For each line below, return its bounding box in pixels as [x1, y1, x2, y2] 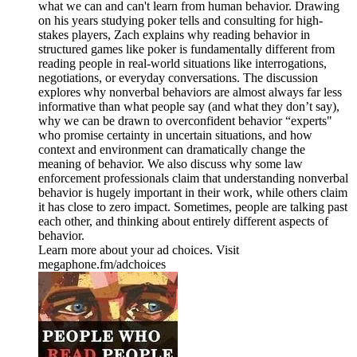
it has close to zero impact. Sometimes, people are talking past [38, 200, 347, 214]
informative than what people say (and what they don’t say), [38, 100, 339, 114]
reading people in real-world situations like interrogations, [38, 57, 327, 71]
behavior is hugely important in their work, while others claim [38, 186, 347, 200]
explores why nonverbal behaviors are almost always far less [38, 85, 342, 100]
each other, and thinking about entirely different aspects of [38, 214, 328, 229]
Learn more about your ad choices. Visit [38, 243, 239, 257]
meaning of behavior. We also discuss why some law [38, 157, 303, 171]
